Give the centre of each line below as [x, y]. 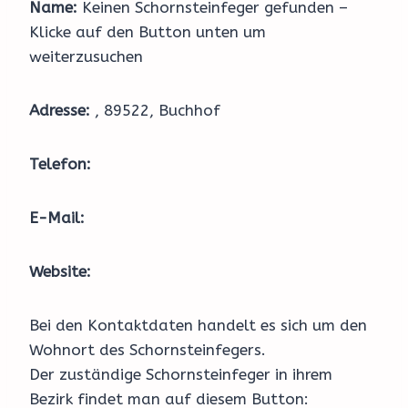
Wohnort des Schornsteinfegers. [148, 350]
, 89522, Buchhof [155, 110]
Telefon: [60, 164]
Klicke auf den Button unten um [148, 32]
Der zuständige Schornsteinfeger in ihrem [181, 374]
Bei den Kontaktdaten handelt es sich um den [198, 325]
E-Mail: [57, 218]
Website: [60, 271]
